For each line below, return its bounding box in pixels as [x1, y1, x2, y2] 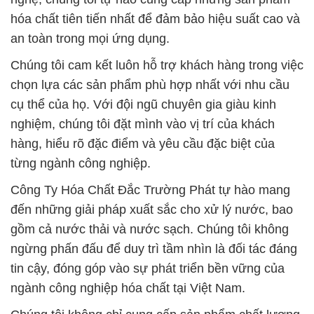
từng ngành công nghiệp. [11, 156, 151, 170]
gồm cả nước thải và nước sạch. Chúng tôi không [11, 221, 289, 236]
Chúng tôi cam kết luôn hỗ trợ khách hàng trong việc [11, 57, 303, 72]
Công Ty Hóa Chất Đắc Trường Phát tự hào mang [11, 182, 290, 197]
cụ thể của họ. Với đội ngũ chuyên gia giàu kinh [11, 97, 276, 111]
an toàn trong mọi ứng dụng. [11, 31, 170, 46]
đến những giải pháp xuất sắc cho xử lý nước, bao [11, 202, 293, 217]
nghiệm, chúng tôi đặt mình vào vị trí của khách [11, 116, 275, 131]
